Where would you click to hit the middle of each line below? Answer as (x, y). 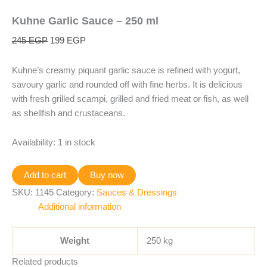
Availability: (34, 143)
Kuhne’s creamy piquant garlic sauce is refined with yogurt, (126, 70)
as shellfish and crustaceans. (69, 113)
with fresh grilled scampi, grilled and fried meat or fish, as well (130, 99)
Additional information (79, 207)
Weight (75, 240)
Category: (76, 192)
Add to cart (45, 175)
